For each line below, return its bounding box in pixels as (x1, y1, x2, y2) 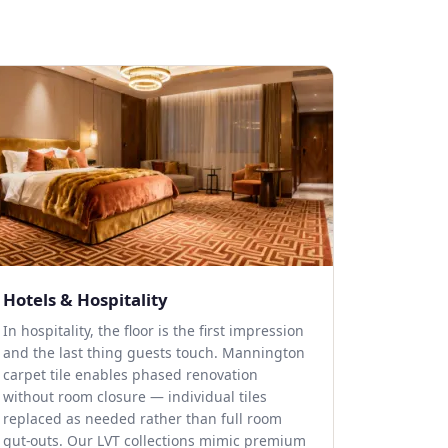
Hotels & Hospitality (3, 288, 168, 311)
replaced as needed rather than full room (3, 409, 282, 428)
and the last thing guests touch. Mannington (3, 343, 305, 362)
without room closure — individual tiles (3, 387, 267, 406)
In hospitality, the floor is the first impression (3, 321, 304, 340)
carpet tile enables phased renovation (3, 365, 258, 384)
